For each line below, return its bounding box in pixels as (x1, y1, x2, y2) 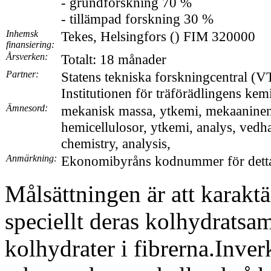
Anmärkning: (6, 153, 57, 163)
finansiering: (6, 39, 54, 50)
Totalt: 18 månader (61, 51, 166, 67)
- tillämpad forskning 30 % (61, 11, 214, 27)
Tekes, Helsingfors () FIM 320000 (61, 28, 255, 44)
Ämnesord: (6, 103, 48, 113)
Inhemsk (6, 28, 38, 39)
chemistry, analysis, (61, 135, 171, 151)
